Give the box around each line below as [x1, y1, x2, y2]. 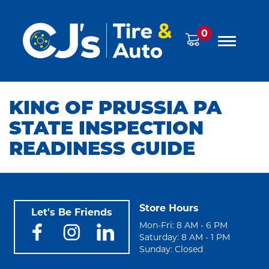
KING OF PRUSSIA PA [9, 100, 222, 119]
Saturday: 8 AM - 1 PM [139, 232, 231, 243]
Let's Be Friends [31, 207, 112, 219]
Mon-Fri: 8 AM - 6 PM [139, 220, 228, 231]
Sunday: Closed [139, 244, 204, 255]
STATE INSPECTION [9, 120, 204, 140]
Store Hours [139, 202, 199, 214]
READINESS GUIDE [9, 141, 195, 160]
